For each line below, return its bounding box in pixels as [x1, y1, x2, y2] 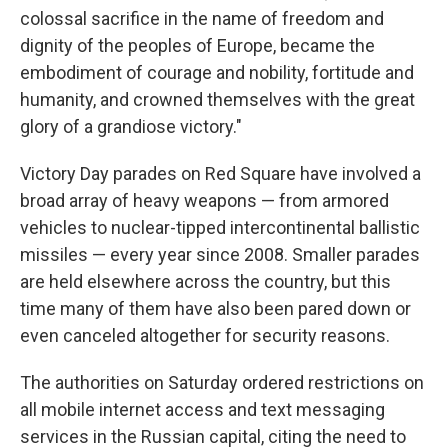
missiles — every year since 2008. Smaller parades [20, 244, 420, 265]
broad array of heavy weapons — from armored [20, 190, 389, 211]
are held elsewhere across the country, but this [20, 271, 391, 292]
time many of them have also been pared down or [20, 298, 411, 319]
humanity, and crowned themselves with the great [20, 89, 415, 110]
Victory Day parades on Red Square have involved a [20, 163, 421, 184]
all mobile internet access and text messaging [20, 399, 385, 420]
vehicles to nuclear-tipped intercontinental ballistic [20, 217, 420, 238]
